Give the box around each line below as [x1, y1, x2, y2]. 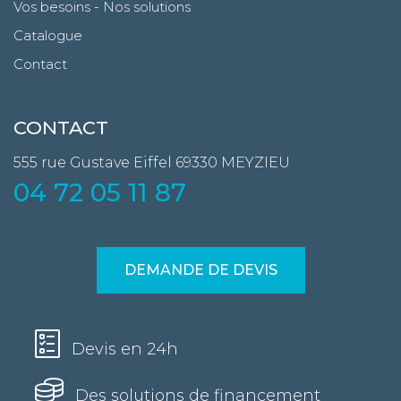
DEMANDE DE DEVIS [124, 261, 277, 279]
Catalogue [13, 27, 82, 45]
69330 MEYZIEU [175, 154, 290, 172]
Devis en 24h [67, 339, 178, 360]
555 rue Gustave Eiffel [13, 154, 172, 172]
